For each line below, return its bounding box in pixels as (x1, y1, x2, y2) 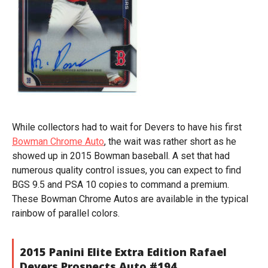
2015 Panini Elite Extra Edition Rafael (20, 245, 227, 259)
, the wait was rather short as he (104, 136, 236, 147)
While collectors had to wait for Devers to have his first (12, 121, 242, 133)
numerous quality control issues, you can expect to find (12, 165, 241, 176)
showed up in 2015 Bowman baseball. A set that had (12, 150, 230, 162)
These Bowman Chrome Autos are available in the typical (12, 193, 248, 205)
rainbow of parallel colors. (12, 208, 120, 219)
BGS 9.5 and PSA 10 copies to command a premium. (12, 179, 229, 190)
